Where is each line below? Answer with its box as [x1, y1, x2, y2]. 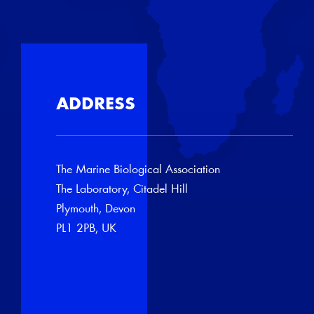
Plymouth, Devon [56, 203, 135, 216]
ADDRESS [56, 96, 135, 114]
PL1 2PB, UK [56, 223, 116, 235]
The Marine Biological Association [56, 164, 220, 177]
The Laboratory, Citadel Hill [56, 184, 188, 196]
